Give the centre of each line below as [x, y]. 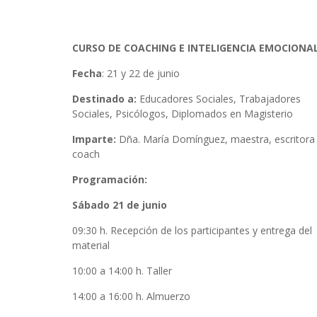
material [91, 245]
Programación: [111, 179]
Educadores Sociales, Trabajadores [219, 98]
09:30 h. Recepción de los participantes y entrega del [192, 230]
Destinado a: [104, 98]
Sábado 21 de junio [120, 204]
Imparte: [94, 139]
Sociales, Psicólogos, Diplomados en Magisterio [183, 113]
